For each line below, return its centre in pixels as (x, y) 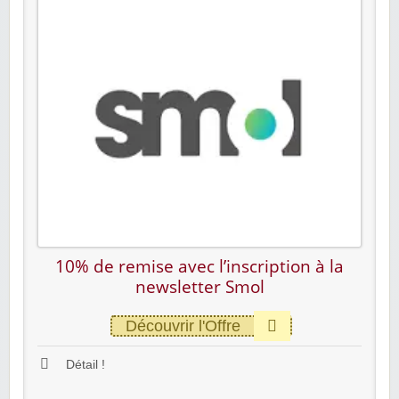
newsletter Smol (199, 286)
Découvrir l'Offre (183, 326)
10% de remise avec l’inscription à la (199, 266)
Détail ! (84, 364)
